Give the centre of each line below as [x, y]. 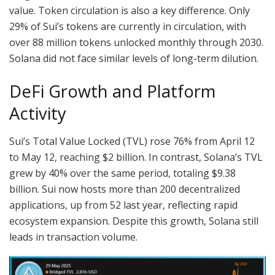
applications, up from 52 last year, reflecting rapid [123, 205]
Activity [38, 113]
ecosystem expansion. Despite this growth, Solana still [134, 221]
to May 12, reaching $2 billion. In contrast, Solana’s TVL [136, 157]
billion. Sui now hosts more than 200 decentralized [125, 189]
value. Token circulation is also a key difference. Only [130, 11]
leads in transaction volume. [73, 237]
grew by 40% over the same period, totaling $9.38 [122, 173]
